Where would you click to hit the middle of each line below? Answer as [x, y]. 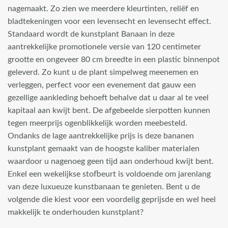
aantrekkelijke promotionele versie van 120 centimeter [104, 47]
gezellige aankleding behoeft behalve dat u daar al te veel [108, 97]
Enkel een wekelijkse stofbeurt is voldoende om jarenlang [109, 174]
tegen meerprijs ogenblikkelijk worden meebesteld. [97, 123]
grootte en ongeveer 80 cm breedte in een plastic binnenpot [114, 59]
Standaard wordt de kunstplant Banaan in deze [91, 34]
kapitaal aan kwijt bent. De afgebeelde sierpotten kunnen [109, 110]
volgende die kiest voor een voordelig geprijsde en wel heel [112, 199]
